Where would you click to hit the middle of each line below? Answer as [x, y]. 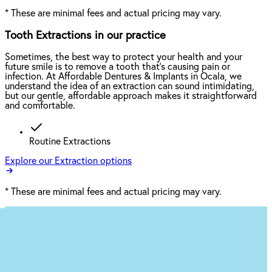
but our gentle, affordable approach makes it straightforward [131, 96]
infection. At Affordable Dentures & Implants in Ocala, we [123, 77]
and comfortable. [40, 106]
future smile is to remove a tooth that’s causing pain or [117, 67]
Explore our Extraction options [68, 161]
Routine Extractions [70, 142]
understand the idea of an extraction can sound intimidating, [130, 87]
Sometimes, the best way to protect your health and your [124, 57]
